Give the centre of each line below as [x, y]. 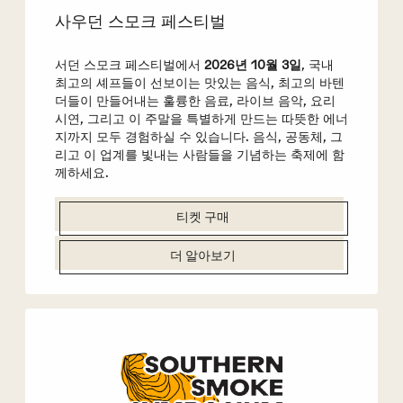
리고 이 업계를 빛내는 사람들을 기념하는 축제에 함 [199, 156]
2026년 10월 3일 [252, 66]
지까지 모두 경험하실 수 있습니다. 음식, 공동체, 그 [198, 138]
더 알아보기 [203, 256]
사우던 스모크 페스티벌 [140, 21]
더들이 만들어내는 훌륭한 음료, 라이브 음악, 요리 [195, 102]
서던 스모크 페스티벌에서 [129, 66]
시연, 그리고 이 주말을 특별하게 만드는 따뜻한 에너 [201, 120]
